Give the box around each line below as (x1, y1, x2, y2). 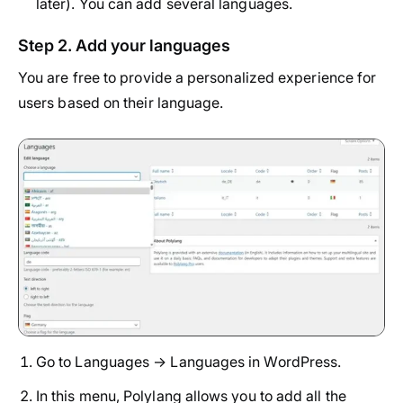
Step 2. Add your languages (18, 35, 230, 55)
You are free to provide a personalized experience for (18, 67, 377, 86)
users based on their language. (18, 93, 224, 112)
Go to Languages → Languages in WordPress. (36, 353, 342, 372)
